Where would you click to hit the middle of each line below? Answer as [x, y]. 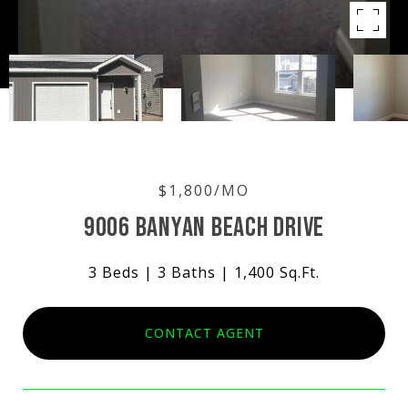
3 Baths [187, 272]
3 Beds [114, 272]
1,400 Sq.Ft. [277, 272]
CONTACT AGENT [204, 332]
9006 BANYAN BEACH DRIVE [204, 228]
